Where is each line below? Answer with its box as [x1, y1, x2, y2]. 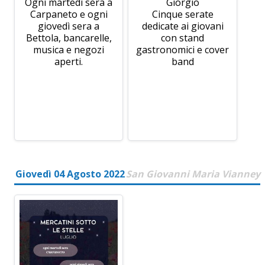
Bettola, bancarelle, [25, 31, 112, 45]
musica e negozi [33, 43, 105, 57]
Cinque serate [151, 8, 214, 21]
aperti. [54, 55, 83, 69]
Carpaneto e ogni [30, 8, 108, 21]
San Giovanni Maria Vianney [126, 167, 260, 181]
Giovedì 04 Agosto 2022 [15, 167, 125, 181]
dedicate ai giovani [141, 20, 224, 33]
